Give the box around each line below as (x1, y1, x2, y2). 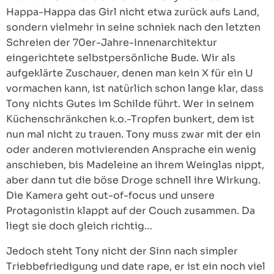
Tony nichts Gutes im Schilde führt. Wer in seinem (6, 97, 254, 110)
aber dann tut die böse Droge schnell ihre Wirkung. (6, 174, 261, 187)
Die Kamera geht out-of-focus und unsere (6, 189, 215, 202)
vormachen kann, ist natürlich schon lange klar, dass (6, 82, 264, 95)
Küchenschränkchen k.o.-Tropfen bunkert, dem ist (6, 113, 254, 125)
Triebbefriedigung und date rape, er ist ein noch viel (6, 260, 265, 273)
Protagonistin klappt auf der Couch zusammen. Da (6, 204, 255, 217)
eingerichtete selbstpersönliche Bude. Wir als (6, 51, 235, 64)
